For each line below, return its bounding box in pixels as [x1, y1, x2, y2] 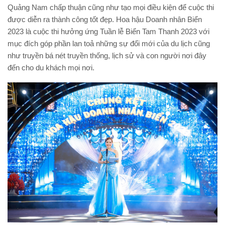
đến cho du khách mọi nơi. [8, 63, 94, 72]
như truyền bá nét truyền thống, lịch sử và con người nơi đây [8, 51, 206, 60]
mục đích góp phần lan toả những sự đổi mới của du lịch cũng [8, 39, 210, 48]
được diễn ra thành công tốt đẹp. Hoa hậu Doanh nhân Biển [8, 15, 202, 24]
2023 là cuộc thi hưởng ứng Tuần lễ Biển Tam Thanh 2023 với [8, 27, 209, 36]
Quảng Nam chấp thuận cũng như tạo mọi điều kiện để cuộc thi [8, 3, 214, 12]
